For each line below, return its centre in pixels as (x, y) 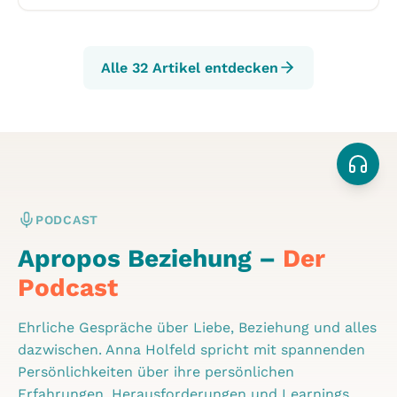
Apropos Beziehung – (150, 258)
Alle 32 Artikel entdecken (190, 67)
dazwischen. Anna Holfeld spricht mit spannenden (191, 349)
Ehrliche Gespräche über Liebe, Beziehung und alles (197, 327)
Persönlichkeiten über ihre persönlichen (156, 371)
